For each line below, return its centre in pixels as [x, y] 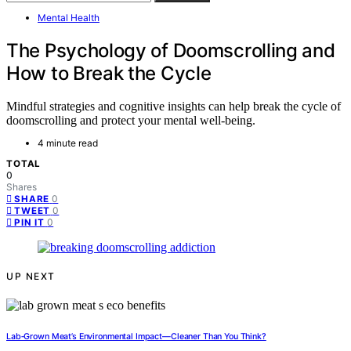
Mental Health [69, 17]
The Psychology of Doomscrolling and [171, 50]
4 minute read [68, 143]
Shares [22, 187]
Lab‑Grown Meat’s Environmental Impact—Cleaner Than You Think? [136, 337]
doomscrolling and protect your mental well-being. [131, 121]
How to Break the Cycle [109, 73]
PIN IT [30, 223]
